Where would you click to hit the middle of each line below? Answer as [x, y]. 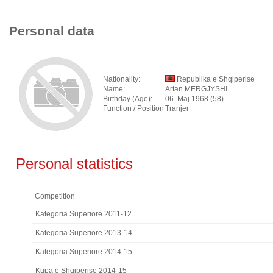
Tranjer [177, 108]
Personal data [52, 31]
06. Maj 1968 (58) [194, 99]
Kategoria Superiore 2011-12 [83, 214]
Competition [55, 196]
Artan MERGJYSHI [196, 89]
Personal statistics [72, 164]
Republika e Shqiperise [215, 79]
